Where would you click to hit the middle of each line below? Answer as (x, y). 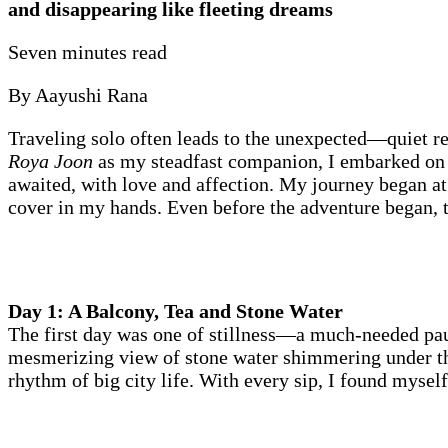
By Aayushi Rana (78, 95)
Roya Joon (53, 161)
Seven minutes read (87, 52)
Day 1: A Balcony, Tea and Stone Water (175, 311)
